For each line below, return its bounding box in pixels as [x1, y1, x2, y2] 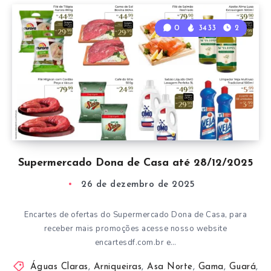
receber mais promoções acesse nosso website [44, 223, 227, 234]
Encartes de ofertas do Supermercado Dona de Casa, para [24, 209, 247, 220]
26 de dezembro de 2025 [81, 180, 195, 189]
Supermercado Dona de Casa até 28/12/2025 [18, 157, 253, 169]
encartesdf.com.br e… [94, 237, 177, 248]
